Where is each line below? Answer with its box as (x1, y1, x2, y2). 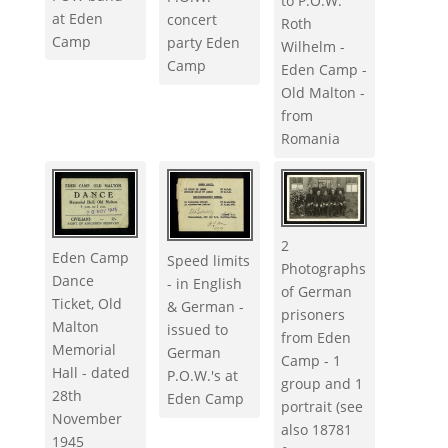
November (52, 409, 123, 429)
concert (166, 10, 217, 30)
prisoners (281, 305, 346, 325)
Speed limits (166, 251, 250, 271)
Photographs (281, 259, 367, 279)
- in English (166, 274, 242, 294)
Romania (281, 129, 341, 149)
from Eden (281, 328, 352, 348)
